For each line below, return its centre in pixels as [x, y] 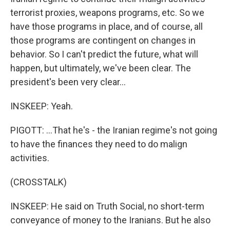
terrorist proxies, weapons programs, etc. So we [107, 13]
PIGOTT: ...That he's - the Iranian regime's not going [114, 130]
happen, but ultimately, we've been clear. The [101, 68]
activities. [30, 158]
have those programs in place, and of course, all [107, 26]
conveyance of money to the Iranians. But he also [110, 220]
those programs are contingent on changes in [103, 40]
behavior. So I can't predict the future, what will [104, 54]
